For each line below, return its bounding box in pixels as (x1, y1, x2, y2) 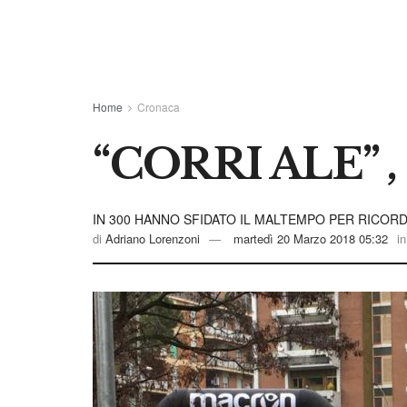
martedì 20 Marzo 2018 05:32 (233, 230, 388, 248)
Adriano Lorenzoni (105, 230, 200, 248)
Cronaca (137, 98, 180, 114)
